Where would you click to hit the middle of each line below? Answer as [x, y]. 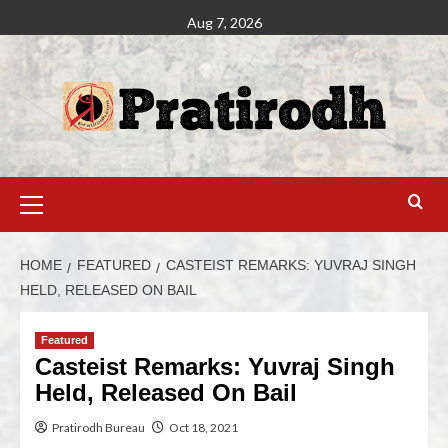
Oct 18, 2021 [203, 427]
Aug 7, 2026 [224, 22]
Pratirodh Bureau [98, 427]
